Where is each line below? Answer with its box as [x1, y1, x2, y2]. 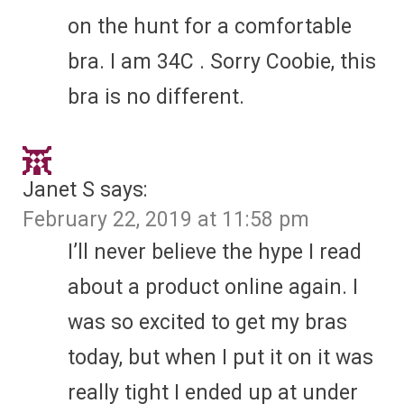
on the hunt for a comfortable [68, 14, 352, 39]
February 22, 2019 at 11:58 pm [23, 207, 309, 232]
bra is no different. [68, 84, 244, 109]
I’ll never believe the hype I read [68, 239, 362, 264]
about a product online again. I [68, 274, 358, 299]
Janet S [23, 177, 95, 202]
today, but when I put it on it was [68, 344, 373, 370]
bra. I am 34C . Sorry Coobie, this [68, 49, 376, 74]
